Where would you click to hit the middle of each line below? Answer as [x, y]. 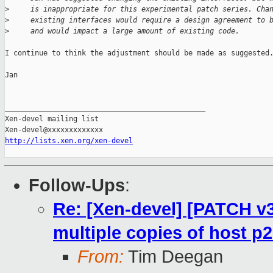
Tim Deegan [173, 257]
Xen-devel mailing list [52, 119]
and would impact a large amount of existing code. [124, 31]
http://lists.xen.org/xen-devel [69, 141]
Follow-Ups [77, 186]
